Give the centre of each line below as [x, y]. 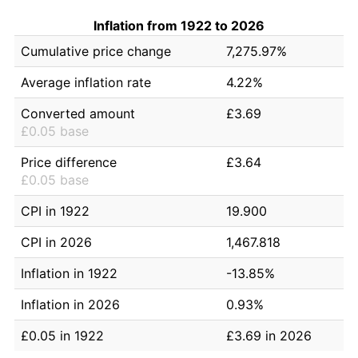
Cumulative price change [96, 51]
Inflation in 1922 [69, 273]
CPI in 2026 [56, 242]
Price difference [69, 162]
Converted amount [78, 113]
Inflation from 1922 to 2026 [179, 25]
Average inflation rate [86, 82]
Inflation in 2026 [70, 304]
